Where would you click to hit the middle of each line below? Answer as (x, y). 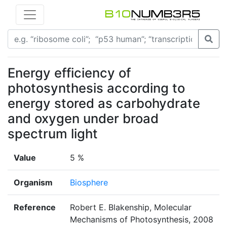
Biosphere (89, 183)
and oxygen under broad (83, 119)
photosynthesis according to (96, 88)
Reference (35, 207)
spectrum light (53, 134)
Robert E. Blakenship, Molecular (131, 207)
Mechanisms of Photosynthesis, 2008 (142, 220)
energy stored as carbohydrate (104, 103)
